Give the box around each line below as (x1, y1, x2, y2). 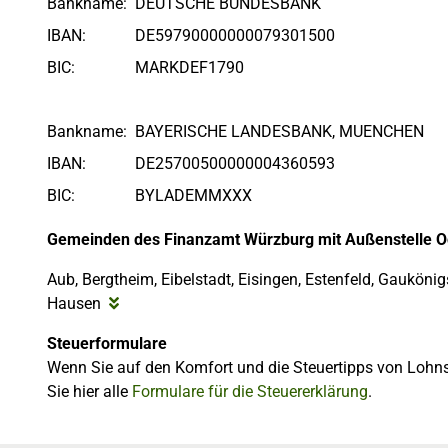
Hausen (47, 294, 101, 313)
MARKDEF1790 (135, 58, 244, 77)
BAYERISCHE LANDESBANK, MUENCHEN (135, 122, 424, 141)
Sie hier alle (47, 382, 132, 401)
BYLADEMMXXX (135, 186, 252, 205)
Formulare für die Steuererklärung (132, 382, 368, 401)
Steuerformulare (47, 334, 167, 353)
